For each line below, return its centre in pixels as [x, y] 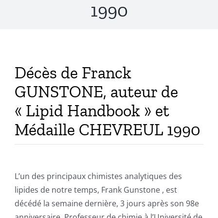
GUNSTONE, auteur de [96, 92]
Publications [40, 13]
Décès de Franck [73, 73]
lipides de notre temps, [58, 190]
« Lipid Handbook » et [92, 111]
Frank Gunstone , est [139, 190]
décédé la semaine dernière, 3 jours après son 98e [107, 204]
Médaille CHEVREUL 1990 [107, 130]
